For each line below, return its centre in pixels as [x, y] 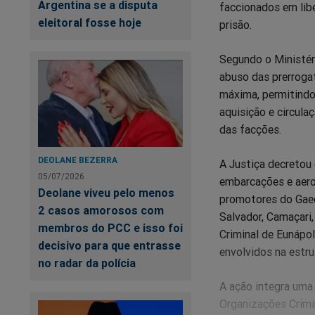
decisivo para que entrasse [109, 245]
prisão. [236, 25]
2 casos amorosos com [101, 210]
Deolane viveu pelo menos [106, 192]
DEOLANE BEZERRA [78, 160]
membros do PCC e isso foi [110, 227]
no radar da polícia [87, 263]
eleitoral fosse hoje [90, 22]
